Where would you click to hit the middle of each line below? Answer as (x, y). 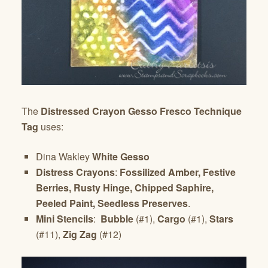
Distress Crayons (75, 172)
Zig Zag (80, 234)
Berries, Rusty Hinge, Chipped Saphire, (125, 188)
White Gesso (121, 157)
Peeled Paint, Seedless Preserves (112, 203)
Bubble (117, 219)
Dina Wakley (64, 157)
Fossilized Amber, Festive (178, 172)
